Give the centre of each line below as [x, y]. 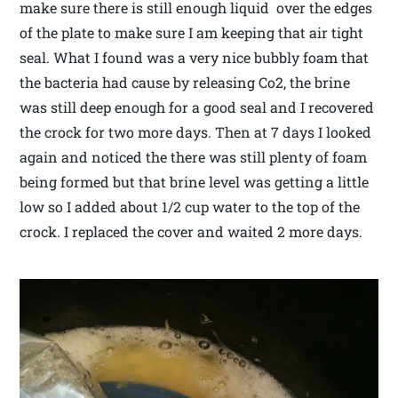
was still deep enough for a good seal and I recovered [197, 107]
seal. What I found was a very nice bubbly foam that [195, 58]
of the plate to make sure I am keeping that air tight [192, 33]
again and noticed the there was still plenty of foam [194, 157]
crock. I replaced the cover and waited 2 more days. [191, 232]
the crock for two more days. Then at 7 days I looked [196, 132]
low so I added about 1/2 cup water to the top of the [190, 207]
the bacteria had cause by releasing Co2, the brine [185, 83]
